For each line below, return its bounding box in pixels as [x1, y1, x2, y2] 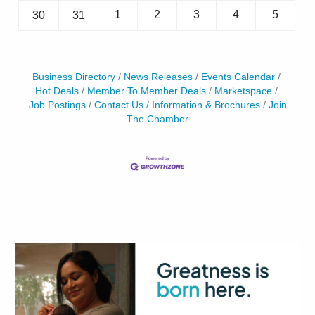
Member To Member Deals [86, 85, 206, 96]
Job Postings [28, 99, 86, 110]
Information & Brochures [151, 99, 260, 110]
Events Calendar [200, 71, 275, 82]
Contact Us [94, 99, 143, 110]
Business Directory [32, 71, 115, 82]
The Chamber [127, 113, 188, 124]
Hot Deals [34, 85, 79, 96]
